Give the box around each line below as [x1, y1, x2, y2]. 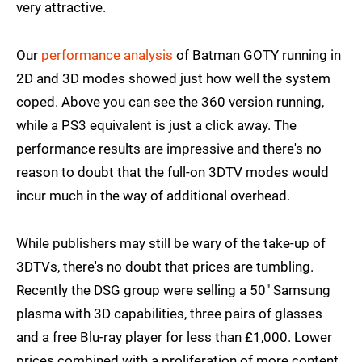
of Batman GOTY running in [173, 47, 341, 64]
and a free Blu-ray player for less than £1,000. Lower [16, 329, 332, 346]
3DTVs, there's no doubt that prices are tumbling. [16, 259, 314, 276]
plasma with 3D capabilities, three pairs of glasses [16, 305, 322, 322]
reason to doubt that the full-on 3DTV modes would [16, 164, 329, 181]
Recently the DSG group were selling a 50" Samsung [16, 282, 330, 299]
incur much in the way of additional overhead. [16, 187, 290, 204]
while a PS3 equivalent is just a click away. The [16, 117, 297, 134]
